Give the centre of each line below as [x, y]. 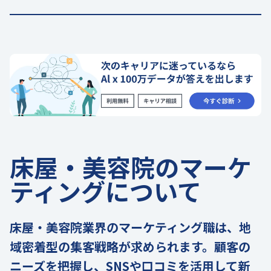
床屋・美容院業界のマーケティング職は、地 [130, 227]
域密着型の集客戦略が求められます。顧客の [130, 246]
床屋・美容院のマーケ [131, 167]
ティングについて [106, 191]
